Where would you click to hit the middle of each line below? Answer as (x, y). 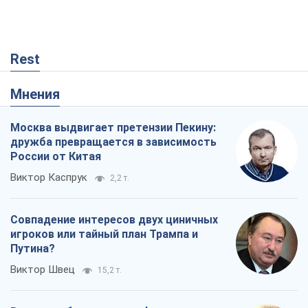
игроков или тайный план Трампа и (104, 234)
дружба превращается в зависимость (113, 142)
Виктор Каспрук (49, 178)
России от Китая (56, 157)
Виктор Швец (43, 270)
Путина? (33, 249)
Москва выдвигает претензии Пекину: (113, 128)
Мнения (41, 95)
